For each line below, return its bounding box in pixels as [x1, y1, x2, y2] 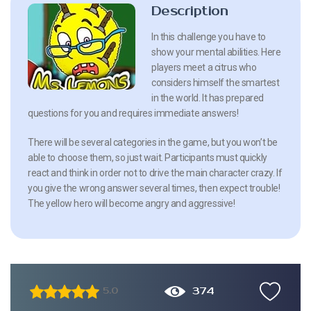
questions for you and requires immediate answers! [28, 107, 239, 119]
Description [151, 3, 228, 19]
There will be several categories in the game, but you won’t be [28, 136, 278, 148]
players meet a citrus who [151, 61, 257, 73]
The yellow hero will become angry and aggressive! [28, 197, 235, 209]
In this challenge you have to [151, 31, 266, 42]
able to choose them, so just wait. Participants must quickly [28, 151, 267, 163]
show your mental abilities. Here [151, 46, 281, 58]
